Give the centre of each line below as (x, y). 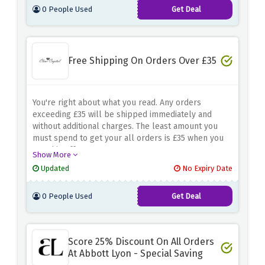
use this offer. (59, 150)
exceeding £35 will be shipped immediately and (122, 115)
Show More (53, 155)
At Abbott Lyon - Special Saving (135, 254)
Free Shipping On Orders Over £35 (142, 61)
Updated (54, 169)
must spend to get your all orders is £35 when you (128, 138)
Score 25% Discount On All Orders (141, 242)
